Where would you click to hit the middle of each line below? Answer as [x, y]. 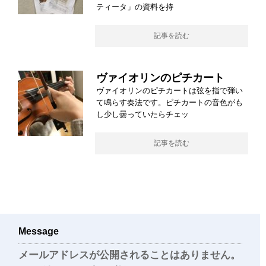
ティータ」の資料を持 [135, 7]
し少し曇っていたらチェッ [142, 114]
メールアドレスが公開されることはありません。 [129, 255]
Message [39, 231]
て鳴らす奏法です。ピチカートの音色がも [170, 102]
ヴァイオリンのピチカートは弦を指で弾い [170, 90]
